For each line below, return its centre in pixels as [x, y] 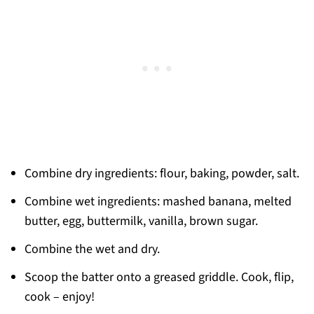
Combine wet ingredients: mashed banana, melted [158, 202]
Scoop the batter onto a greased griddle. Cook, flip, [159, 278]
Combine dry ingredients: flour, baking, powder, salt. [162, 174]
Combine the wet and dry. [92, 250]
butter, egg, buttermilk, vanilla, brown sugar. [141, 221]
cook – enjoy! [59, 297]
